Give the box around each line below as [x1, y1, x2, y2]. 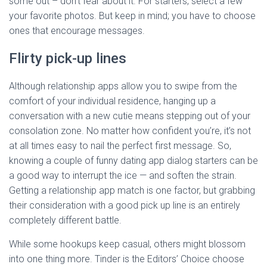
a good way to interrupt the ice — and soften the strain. [9, 170, 237, 181]
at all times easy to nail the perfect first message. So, [9, 140, 231, 151]
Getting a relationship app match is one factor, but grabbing [9, 185, 255, 196]
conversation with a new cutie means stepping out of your [9, 110, 250, 122]
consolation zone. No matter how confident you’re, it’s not [9, 125, 251, 136]
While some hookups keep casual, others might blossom [9, 238, 246, 250]
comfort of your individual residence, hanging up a [9, 95, 216, 107]
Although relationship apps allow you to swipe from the [9, 80, 237, 92]
